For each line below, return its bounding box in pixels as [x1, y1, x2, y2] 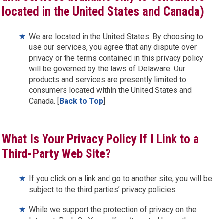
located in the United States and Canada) [2, 4, 205, 19]
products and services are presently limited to [29, 75, 187, 84]
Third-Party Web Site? [2, 147, 111, 161]
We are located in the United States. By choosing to [29, 32, 204, 41]
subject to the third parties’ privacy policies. [29, 185, 177, 194]
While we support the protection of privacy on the [29, 205, 197, 214]
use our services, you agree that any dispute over [29, 43, 197, 52]
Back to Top [59, 96, 104, 106]
